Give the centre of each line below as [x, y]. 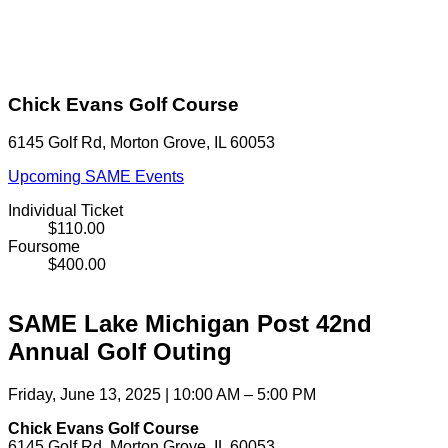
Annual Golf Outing [120, 352]
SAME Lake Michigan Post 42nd [190, 324]
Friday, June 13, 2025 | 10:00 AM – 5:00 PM [162, 395]
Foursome [44, 247]
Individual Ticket [65, 211]
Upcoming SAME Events [96, 177]
